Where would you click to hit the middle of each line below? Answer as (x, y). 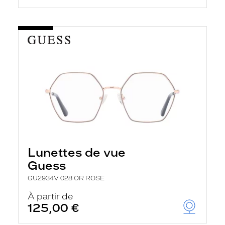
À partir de (50, 196)
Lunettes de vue (77, 152)
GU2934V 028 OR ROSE (66, 178)
